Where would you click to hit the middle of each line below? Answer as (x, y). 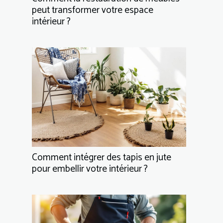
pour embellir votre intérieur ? (90, 169)
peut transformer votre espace (93, 10)
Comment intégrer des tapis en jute (102, 157)
